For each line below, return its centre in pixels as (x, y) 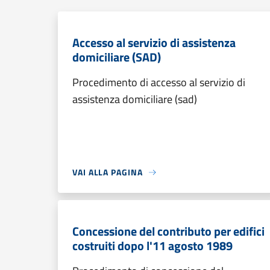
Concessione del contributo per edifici (168, 231)
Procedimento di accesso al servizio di (159, 82)
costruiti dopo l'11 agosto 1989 (152, 246)
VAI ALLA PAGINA (108, 172)
